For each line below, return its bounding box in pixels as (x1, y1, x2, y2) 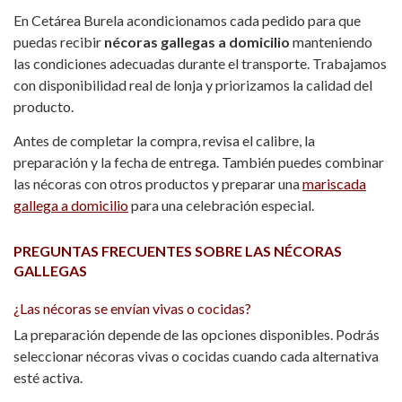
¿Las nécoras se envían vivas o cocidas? (13, 300, 251, 318)
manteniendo (290, 33, 372, 51)
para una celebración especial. (128, 197, 314, 214)
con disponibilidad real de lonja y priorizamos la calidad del (13, 76, 372, 94)
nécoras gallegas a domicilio (104, 33, 290, 51)
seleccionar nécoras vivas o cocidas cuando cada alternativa (13, 347, 379, 365)
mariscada (302, 175, 366, 193)
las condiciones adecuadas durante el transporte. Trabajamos (13, 55, 387, 73)
